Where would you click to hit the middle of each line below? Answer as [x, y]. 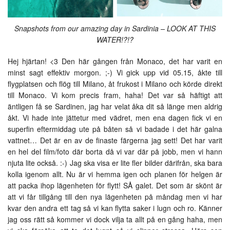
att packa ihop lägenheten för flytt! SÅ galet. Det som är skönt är [115, 185]
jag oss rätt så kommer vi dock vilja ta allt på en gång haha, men [115, 219]
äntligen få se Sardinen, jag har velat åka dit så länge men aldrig [115, 106]
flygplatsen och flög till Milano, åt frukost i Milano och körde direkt [115, 83]
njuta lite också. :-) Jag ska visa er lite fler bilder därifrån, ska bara [115, 162]
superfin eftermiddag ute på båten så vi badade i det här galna [115, 129]
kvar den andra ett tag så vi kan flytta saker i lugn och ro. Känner [115, 208]
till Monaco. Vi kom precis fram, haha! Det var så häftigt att [115, 95]
